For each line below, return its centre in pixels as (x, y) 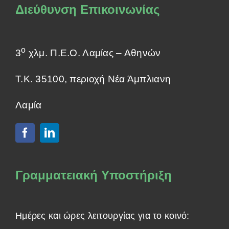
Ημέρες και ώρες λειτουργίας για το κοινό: (102, 216)
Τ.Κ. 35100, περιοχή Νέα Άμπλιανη (93, 79)
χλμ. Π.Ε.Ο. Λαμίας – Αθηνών (93, 53)
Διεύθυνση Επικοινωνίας (87, 10)
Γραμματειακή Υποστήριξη (94, 175)
